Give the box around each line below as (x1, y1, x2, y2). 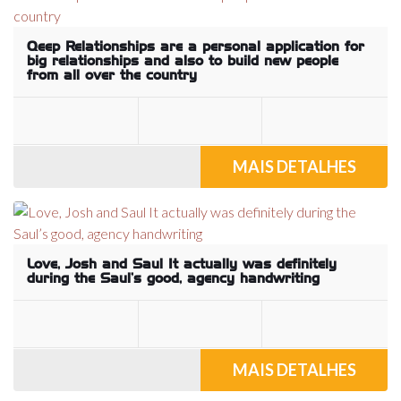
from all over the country (27, 69, 197, 82)
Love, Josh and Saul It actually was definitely (27, 258, 337, 271)
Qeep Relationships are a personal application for (27, 40, 364, 54)
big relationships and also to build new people (27, 55, 338, 68)
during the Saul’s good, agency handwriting (27, 272, 320, 286)
